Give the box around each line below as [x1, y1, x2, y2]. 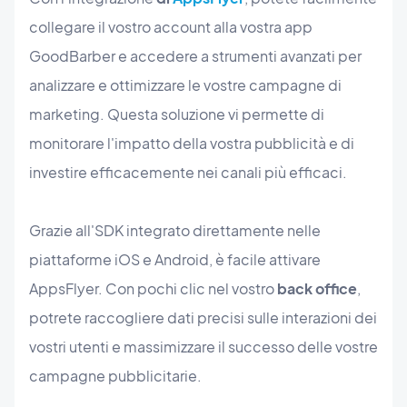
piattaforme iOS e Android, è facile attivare [29, 249, 321, 269]
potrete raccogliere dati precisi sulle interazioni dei [29, 307, 377, 327]
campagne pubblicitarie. [29, 365, 202, 385]
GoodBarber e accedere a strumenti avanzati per [29, 45, 362, 65]
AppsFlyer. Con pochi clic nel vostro [29, 278, 277, 298]
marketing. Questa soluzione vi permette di [29, 104, 324, 124]
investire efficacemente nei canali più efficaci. [29, 162, 347, 182]
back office [277, 278, 357, 298]
